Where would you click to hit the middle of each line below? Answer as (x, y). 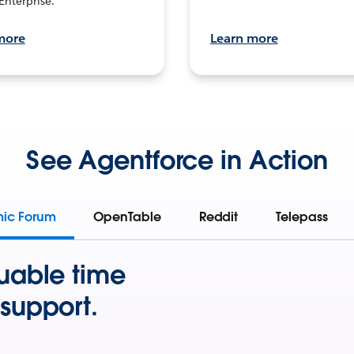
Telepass (302, 217)
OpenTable (127, 217)
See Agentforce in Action (177, 160)
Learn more (244, 38)
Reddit (218, 217)
